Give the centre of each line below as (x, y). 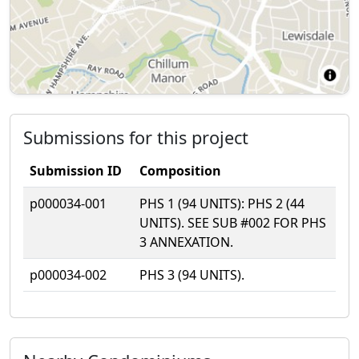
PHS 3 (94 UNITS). (192, 274)
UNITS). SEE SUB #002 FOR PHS (233, 222)
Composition (180, 170)
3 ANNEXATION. (186, 242)
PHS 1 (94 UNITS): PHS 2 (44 (222, 203)
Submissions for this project (136, 137)
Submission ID (76, 170)
